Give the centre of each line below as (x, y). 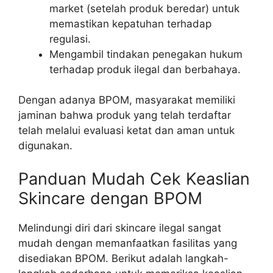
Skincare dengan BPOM (110, 198)
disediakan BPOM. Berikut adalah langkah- (123, 258)
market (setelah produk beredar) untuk (144, 8)
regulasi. (70, 39)
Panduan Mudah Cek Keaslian (134, 179)
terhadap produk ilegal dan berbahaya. (145, 69)
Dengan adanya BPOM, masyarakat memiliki (127, 100)
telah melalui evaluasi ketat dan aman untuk (126, 131)
